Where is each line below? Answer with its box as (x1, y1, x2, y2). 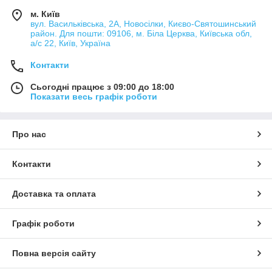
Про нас (12, 129, 46, 140)
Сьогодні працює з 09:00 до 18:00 (30, 82, 174, 92)
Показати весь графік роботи (30, 92, 157, 102)
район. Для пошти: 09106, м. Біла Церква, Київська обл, (30, 29, 252, 39)
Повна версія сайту (12, 248, 96, 259)
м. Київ (30, 9, 60, 19)
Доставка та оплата (12, 189, 96, 199)
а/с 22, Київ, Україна (30, 38, 110, 49)
